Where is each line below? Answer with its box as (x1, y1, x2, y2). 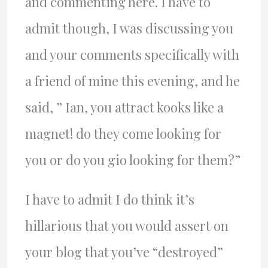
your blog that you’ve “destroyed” (25, 243, 223, 261)
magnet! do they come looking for (25, 124, 221, 143)
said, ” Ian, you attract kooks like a (25, 98, 224, 117)
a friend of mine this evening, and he (25, 72, 240, 90)
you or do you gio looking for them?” (25, 151, 240, 169)
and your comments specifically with (25, 45, 239, 64)
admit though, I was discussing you (25, 19, 233, 38)
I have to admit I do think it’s (25, 190, 194, 209)
